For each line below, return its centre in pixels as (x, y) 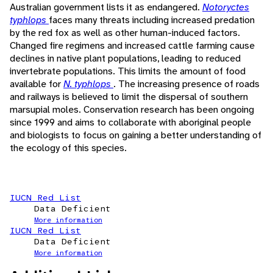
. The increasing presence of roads (186, 84)
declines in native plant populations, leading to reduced (125, 58)
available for (37, 84)
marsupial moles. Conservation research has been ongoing (132, 110)
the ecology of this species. (68, 148)
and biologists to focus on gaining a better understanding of (136, 135)
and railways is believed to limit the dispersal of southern (129, 97)
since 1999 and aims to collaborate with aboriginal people (130, 122)
